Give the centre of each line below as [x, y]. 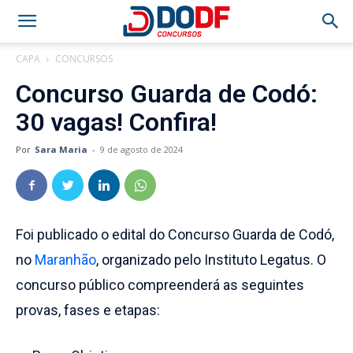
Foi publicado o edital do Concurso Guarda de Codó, [175, 234]
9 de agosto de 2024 [141, 149]
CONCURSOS [84, 59]
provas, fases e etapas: [88, 310]
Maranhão [65, 260]
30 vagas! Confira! [116, 122]
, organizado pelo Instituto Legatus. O [211, 260]
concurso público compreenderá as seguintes [160, 285]
